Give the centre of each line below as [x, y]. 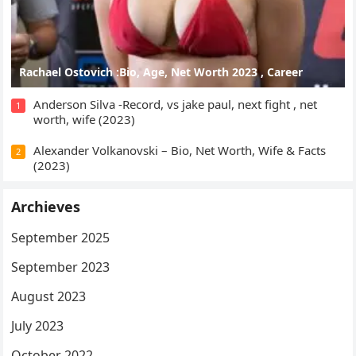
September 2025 [61, 237]
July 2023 [38, 325]
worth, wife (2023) [85, 119]
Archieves [46, 206]
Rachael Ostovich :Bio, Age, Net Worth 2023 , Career [161, 72]
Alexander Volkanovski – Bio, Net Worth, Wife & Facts [180, 150]
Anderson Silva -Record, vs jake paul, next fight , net [176, 104]
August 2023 [49, 296]
